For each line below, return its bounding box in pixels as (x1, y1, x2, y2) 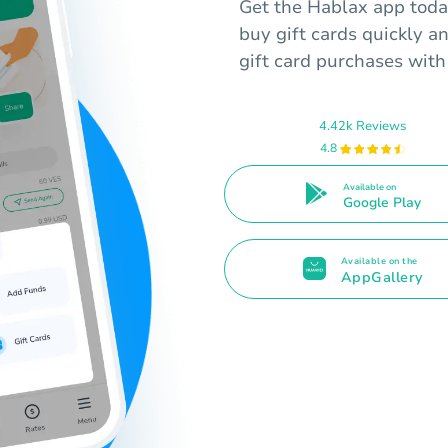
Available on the (340, 254, 418, 267)
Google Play (342, 192, 421, 212)
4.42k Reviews (318, 116, 407, 135)
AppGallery (340, 267, 423, 287)
